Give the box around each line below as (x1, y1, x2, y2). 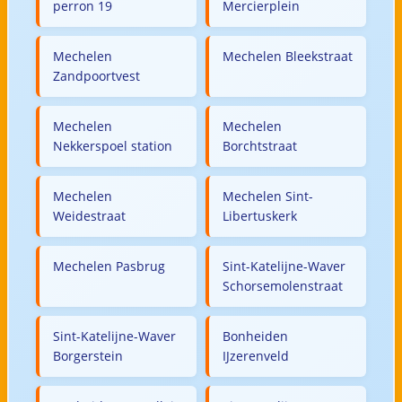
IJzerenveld (223, 346, 289, 364)
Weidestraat (52, 206, 126, 224)
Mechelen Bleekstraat (223, 47, 353, 65)
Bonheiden (223, 327, 288, 345)
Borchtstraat (223, 136, 297, 154)
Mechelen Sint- (223, 187, 313, 205)
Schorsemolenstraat (223, 276, 343, 294)
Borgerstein (52, 346, 123, 364)
